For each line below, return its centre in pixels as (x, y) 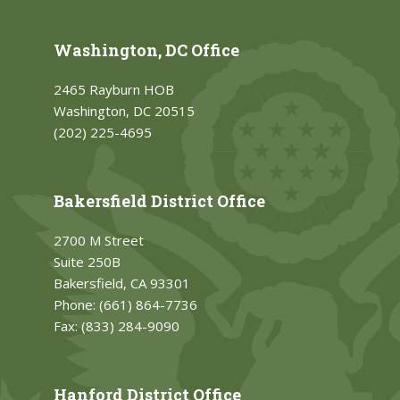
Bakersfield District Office (159, 200)
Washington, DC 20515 (124, 110)
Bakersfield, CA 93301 (122, 283)
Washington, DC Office (146, 50)
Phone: (76, 304)
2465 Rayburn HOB (114, 89)
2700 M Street (99, 240)
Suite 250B (87, 261)
